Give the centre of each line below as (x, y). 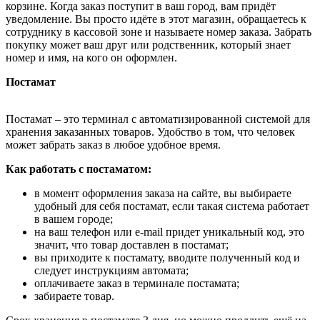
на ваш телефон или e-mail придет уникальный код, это (169, 232)
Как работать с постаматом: (79, 169)
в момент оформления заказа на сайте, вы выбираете (163, 194)
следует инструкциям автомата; (111, 271)
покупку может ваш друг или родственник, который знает (148, 45)
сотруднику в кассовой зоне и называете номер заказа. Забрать (159, 32)
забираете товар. (74, 296)
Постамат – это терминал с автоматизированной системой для (158, 119)
